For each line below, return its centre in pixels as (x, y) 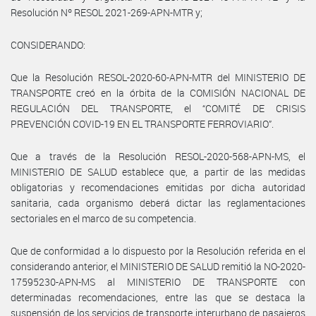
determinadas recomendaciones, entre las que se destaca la (158, 297)
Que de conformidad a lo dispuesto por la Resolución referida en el (158, 250)
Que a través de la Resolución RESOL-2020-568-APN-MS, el (158, 156)
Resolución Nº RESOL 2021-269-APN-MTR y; (107, 12)
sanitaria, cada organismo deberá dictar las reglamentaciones (158, 202)
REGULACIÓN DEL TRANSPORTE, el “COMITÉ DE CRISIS (158, 108)
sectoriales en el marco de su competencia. (103, 218)
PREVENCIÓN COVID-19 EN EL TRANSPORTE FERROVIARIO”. (142, 123)
